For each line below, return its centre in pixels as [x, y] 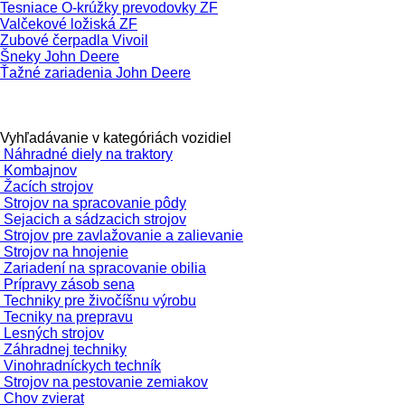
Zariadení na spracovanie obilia [105, 268]
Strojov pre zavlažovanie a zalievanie [123, 235]
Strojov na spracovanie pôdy [95, 202]
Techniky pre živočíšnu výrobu [100, 300]
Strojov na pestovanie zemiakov [106, 381]
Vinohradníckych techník [82, 365]
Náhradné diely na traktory [88, 154]
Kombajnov [40, 170]
